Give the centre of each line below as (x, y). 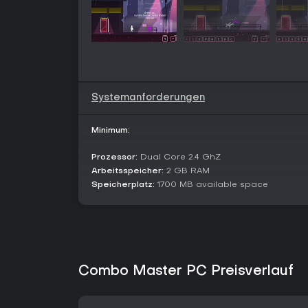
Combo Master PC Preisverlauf (186, 272)
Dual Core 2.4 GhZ (179, 157)
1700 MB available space (211, 185)
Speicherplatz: (123, 185)
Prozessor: (114, 157)
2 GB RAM (187, 171)
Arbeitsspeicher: (128, 171)
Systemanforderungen (148, 98)
